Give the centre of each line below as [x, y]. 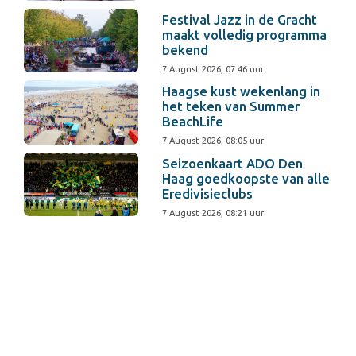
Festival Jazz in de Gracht [240, 20]
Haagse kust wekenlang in [242, 92]
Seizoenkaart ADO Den [233, 163]
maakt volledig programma [245, 35]
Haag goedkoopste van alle [246, 178]
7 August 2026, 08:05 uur [213, 141]
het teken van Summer [231, 107]
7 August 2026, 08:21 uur [213, 213]
